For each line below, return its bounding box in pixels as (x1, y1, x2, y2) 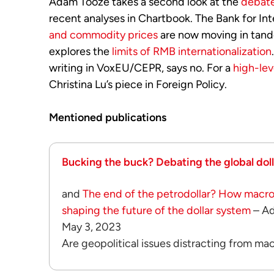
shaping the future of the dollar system (62, 204, 251, 217)
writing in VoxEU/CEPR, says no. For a (49, 61, 233, 75)
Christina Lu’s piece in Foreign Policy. (49, 78, 227, 91)
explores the (49, 45, 112, 58)
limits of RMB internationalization (112, 45, 272, 58)
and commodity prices (49, 28, 158, 42)
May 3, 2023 (62, 220, 121, 234)
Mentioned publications (49, 111, 166, 124)
